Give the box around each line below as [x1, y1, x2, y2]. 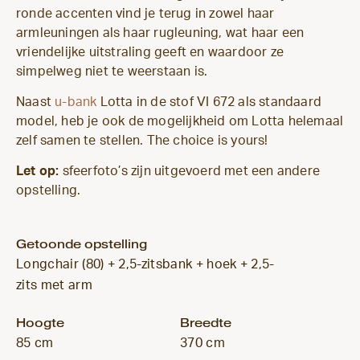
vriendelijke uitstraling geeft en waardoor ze [16, 45, 284, 59]
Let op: [16, 165, 59, 178]
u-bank [55, 95, 97, 108]
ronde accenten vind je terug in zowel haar [16, 6, 275, 20]
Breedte [180, 316, 231, 331]
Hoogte [16, 316, 64, 331]
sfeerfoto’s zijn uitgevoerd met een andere [59, 165, 321, 178]
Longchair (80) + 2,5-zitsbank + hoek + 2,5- [16, 257, 275, 271]
